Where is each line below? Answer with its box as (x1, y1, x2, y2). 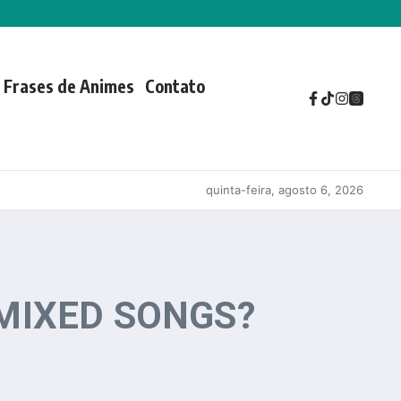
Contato (144, 75, 205, 97)
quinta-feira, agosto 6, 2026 (206, 183, 363, 197)
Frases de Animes (3, 75, 134, 97)
